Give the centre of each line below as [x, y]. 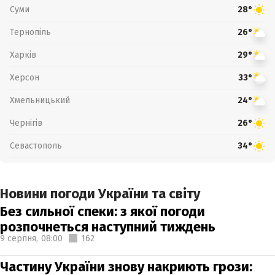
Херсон [25, 77]
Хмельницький [40, 100]
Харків [23, 55]
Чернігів [26, 123]
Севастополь [36, 145]
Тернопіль [30, 32]
